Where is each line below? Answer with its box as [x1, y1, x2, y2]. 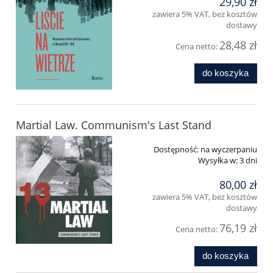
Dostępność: [154, 144, 199, 155]
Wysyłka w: [198, 155, 238, 166]
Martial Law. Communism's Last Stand [16, 118, 211, 133]
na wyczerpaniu [200, 144, 257, 155]
